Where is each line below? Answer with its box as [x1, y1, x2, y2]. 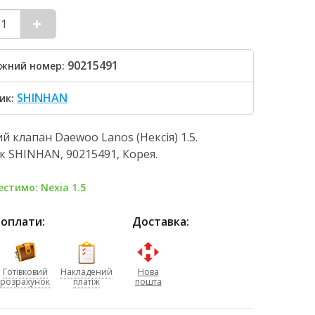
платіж [73, 276, 100, 288]
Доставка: [132, 214, 190, 229]
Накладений [60, 266, 112, 278]
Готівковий [2, 266, 48, 278]
